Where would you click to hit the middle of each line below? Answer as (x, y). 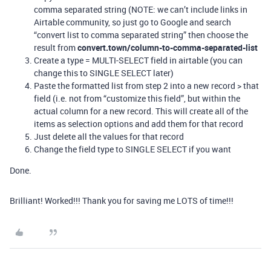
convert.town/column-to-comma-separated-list (168, 47)
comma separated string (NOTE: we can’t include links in (141, 9)
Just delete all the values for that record (109, 136)
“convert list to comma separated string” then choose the (141, 35)
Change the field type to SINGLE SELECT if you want (132, 149)
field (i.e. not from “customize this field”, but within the (137, 98)
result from (56, 47)
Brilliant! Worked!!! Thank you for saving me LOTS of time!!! (122, 201)
